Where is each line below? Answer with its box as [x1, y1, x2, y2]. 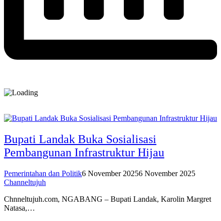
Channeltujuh [4, 178, 46, 187]
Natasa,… [4, 204, 35, 213]
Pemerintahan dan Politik [4, 169, 82, 178]
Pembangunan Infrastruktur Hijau [4, 146, 164, 159]
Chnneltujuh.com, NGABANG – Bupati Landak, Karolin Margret [4, 195, 211, 204]
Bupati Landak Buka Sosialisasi [4, 133, 156, 146]
